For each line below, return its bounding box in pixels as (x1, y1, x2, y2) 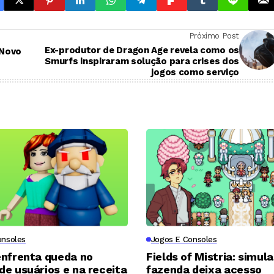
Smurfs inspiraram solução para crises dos (45, 55, 239, 67)
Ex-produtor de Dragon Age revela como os (45, 44, 239, 56)
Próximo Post (188, 31, 239, 40)
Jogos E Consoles (150, 234, 217, 244)
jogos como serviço (151, 66, 239, 78)
